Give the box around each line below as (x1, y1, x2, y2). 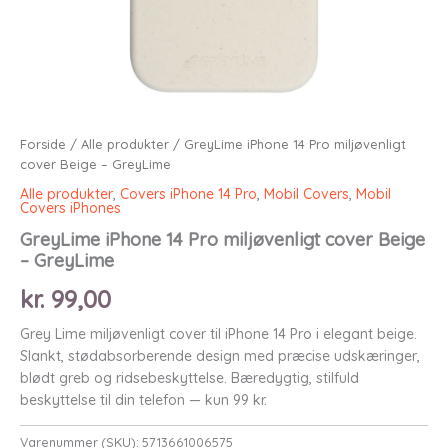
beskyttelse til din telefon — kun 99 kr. (20, 390, 267, 409)
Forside (20, 136, 66, 152)
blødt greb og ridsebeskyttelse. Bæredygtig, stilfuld (20, 368, 359, 387)
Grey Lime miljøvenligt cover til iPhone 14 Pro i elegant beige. (20, 324, 417, 343)
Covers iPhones (20, 198, 121, 217)
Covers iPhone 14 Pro (120, 184, 257, 203)
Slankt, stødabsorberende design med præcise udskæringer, (20, 346, 420, 365)
